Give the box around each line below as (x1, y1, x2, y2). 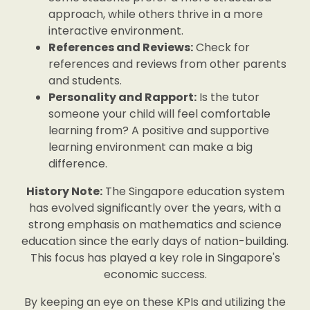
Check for (193, 39, 250, 55)
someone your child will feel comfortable (48, 106, 271, 122)
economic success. (103, 266, 207, 282)
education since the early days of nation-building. (21, 233, 289, 249)
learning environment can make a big (48, 139, 253, 155)
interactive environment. (48, 23, 183, 39)
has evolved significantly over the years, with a (29, 200, 281, 216)
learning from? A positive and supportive (48, 122, 269, 138)
